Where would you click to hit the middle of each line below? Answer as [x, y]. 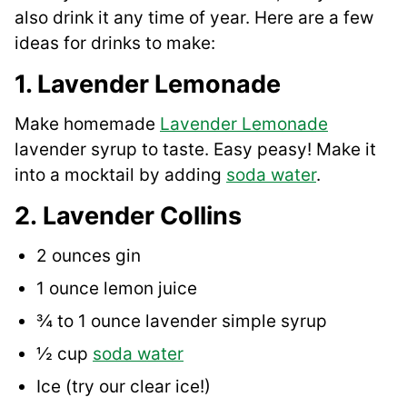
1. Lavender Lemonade [148, 84]
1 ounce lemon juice [117, 289]
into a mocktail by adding [120, 175]
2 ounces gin [89, 256]
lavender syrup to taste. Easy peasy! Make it [195, 150]
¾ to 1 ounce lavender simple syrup [182, 322]
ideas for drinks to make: [115, 44]
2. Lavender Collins [128, 216]
